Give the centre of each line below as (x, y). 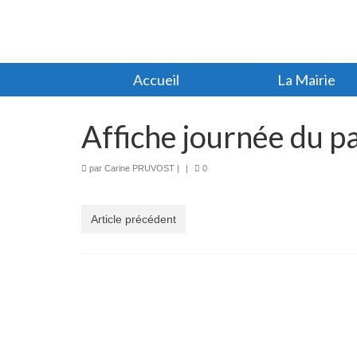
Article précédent (133, 219)
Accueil (157, 79)
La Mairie (306, 79)
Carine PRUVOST (139, 168)
